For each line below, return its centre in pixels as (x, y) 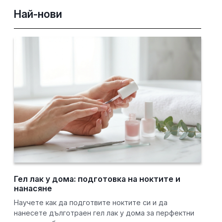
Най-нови (38, 14)
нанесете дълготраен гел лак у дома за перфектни (104, 213)
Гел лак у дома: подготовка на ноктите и (97, 179)
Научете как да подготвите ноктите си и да (91, 203)
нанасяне (33, 189)
